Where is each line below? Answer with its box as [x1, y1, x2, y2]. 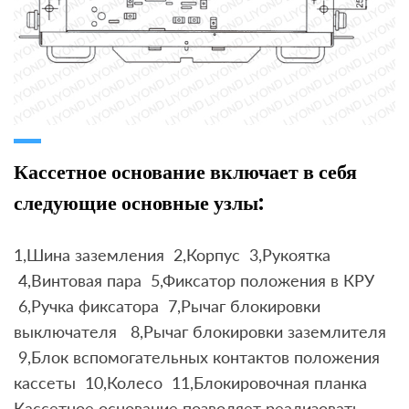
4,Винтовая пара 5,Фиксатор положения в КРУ [14, 270, 374, 291]
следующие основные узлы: [14, 189, 264, 218]
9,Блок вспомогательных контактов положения [14, 347, 380, 368]
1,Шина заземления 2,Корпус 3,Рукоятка [14, 245, 330, 266]
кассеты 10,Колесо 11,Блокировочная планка [14, 372, 367, 393]
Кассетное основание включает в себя [14, 158, 357, 187]
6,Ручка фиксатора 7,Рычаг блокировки [14, 296, 320, 317]
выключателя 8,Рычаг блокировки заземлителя [14, 321, 386, 342]
